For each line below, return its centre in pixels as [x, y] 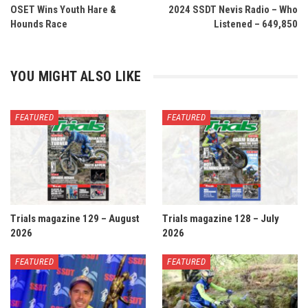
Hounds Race [39, 24]
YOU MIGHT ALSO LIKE [76, 77]
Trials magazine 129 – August [75, 218]
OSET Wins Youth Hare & [63, 10]
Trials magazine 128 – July [221, 218]
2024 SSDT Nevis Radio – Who [233, 10]
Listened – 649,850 [256, 24]
